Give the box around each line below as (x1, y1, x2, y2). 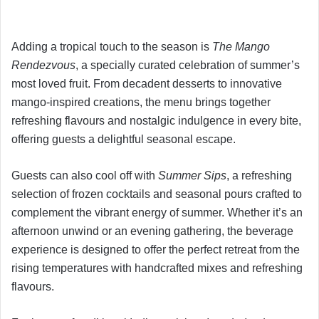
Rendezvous (11, 58, 75, 71)
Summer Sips (158, 169, 226, 182)
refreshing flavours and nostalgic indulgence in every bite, (11, 114, 301, 127)
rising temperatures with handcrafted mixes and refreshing (11, 261, 303, 274)
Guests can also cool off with (11, 169, 158, 182)
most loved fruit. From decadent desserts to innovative (11, 77, 282, 90)
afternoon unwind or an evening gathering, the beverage (11, 224, 293, 237)
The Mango (212, 40, 270, 53)
